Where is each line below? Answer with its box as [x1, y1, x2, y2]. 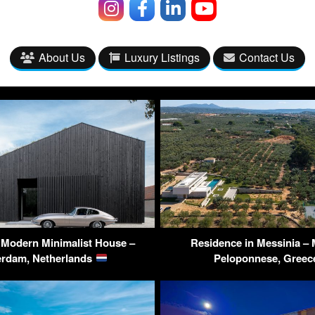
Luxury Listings [124, 49, 200, 66]
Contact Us [239, 49, 295, 66]
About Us [39, 49, 85, 66]
